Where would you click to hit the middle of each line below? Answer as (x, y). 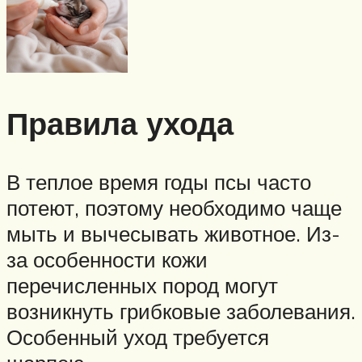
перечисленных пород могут (142, 286)
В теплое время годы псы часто (159, 182)
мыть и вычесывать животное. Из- (173, 234)
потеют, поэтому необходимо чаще (174, 208)
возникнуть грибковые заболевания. (181, 311)
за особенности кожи (107, 260)
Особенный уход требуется (138, 337)
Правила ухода (120, 124)
